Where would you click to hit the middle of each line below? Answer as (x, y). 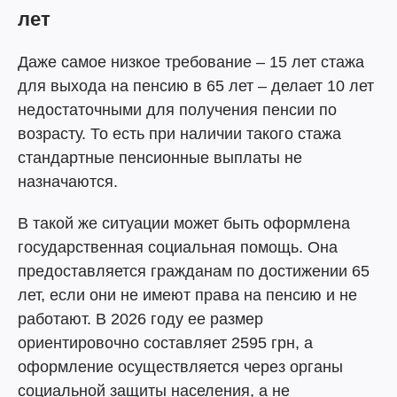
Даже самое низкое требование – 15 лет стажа (191, 62)
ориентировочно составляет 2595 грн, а (165, 343)
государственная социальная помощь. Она (178, 247)
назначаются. (68, 182)
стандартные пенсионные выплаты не (160, 158)
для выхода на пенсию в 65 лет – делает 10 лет (196, 86)
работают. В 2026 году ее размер (140, 319)
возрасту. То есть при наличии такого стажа (179, 134)
